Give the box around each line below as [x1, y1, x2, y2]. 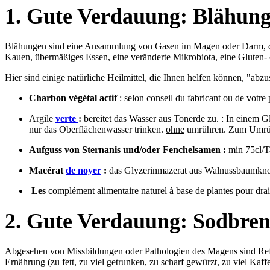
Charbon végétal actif [29, 93, 119, 104]
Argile [29, 113, 55, 124]
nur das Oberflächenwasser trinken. [29, 124, 166, 135]
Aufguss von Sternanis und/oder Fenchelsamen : [29, 145, 226, 155]
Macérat [29, 165, 66, 176]
